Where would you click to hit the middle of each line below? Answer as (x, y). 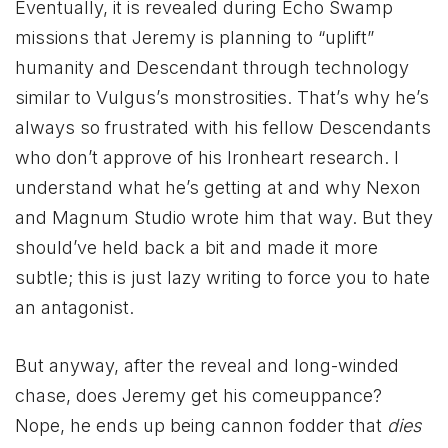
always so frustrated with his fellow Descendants (223, 127)
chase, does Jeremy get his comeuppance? (198, 395)
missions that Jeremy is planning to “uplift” (194, 37)
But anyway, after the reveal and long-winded (207, 365)
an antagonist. (74, 307)
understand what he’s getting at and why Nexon (218, 187)
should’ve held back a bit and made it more (196, 247)
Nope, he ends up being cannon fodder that (201, 425)
